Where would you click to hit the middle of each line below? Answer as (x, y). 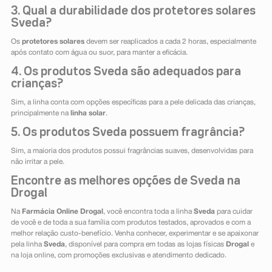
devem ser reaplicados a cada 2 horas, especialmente (170, 42)
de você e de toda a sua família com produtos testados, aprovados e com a (131, 223)
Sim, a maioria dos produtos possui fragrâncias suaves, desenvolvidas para (132, 151)
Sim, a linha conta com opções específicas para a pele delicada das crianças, (133, 103)
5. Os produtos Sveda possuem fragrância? (127, 133)
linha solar (88, 114)
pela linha (27, 245)
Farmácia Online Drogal (62, 212)
